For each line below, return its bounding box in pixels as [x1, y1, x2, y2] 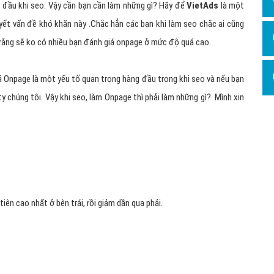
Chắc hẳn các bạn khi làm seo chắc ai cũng [90, 18, 245, 29]
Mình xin [214, 92, 245, 103]
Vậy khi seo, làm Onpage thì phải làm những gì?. [45, 92, 215, 103]
